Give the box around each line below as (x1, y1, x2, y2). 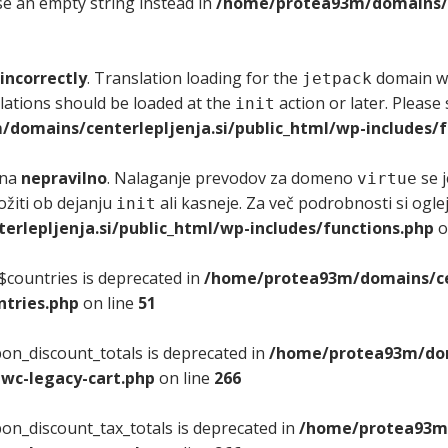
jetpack (302, 69, 372, 88)
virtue (357, 169, 417, 188)
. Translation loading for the (87, 67, 302, 89)
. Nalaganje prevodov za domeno (107, 167, 357, 189)
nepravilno (21, 167, 107, 189)
